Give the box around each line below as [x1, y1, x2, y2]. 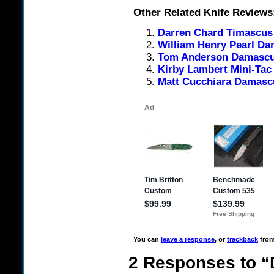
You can [133, 235, 161, 243]
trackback [227, 235, 258, 243]
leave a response [161, 235, 215, 243]
